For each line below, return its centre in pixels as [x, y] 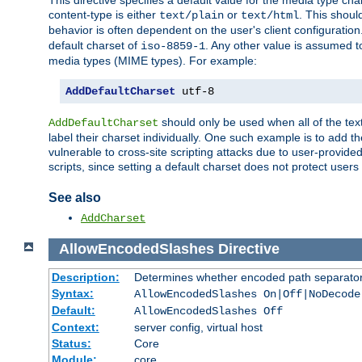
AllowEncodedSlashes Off [208, 311]
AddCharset [113, 219]
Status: [71, 343]
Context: [75, 327]
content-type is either [104, 15]
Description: [85, 277]
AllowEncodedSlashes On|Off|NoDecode [247, 294]
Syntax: [72, 293]
